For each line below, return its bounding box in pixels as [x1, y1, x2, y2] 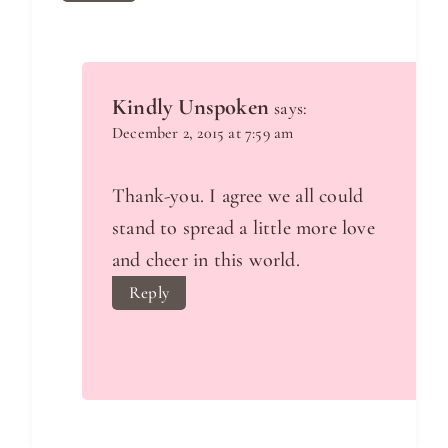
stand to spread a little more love [112, 215, 375, 240]
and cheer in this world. [112, 247, 300, 272]
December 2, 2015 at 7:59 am [112, 122, 294, 143]
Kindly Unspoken [112, 92, 269, 120]
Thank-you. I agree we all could [112, 183, 364, 208]
